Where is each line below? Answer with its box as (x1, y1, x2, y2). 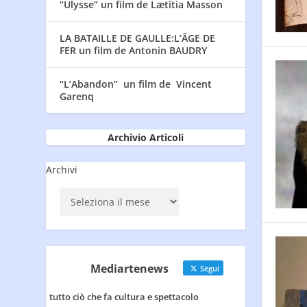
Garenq (60, 90, 95, 103)
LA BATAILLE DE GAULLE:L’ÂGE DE (60, 32, 216, 45)
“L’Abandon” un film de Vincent (60, 77, 212, 91)
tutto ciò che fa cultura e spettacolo (49, 291, 199, 304)
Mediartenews (90, 261, 169, 277)
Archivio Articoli (107, 131, 184, 145)
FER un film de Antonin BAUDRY (60, 44, 208, 58)
